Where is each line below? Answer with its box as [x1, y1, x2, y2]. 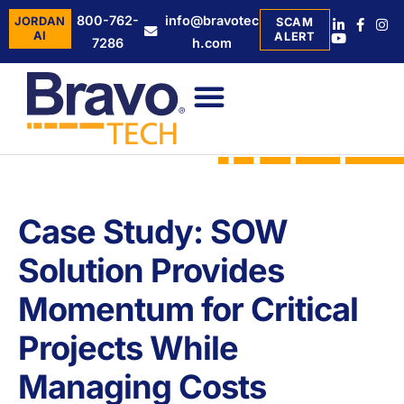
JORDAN [14, 14, 66, 28]
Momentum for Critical [18, 289, 358, 330]
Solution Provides [18, 251, 284, 291]
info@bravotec [164, 13, 259, 28]
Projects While [18, 328, 238, 369]
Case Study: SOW [18, 212, 288, 252]
